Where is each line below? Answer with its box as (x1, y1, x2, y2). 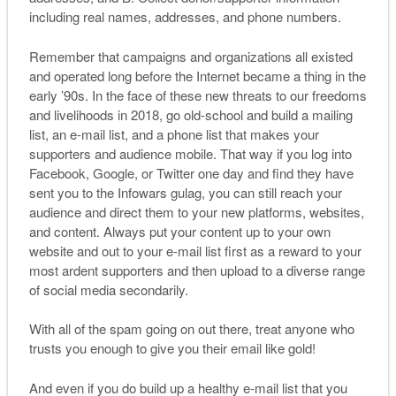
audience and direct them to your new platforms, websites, (28, 202, 364, 221)
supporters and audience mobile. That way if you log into (28, 143, 352, 163)
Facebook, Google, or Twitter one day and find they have (28, 163, 354, 182)
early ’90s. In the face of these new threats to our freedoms (28, 85, 367, 104)
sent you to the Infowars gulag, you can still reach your (28, 182, 342, 202)
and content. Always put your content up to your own (28, 221, 331, 240)
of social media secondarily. (28, 279, 188, 299)
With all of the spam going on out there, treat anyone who (28, 319, 354, 339)
